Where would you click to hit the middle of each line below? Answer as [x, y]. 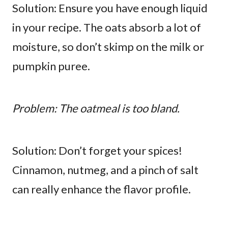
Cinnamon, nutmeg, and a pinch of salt [105, 170]
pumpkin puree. [51, 66]
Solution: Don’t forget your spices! [97, 151]
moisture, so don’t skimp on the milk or [108, 47]
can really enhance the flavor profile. [102, 189]
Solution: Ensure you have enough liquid [110, 8]
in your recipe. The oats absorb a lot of [107, 27]
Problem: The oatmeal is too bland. [96, 108]
